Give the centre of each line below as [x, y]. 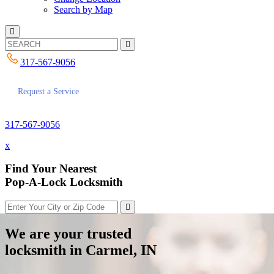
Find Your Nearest [51, 169]
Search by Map [83, 9]
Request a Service [48, 91]
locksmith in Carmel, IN [81, 250]
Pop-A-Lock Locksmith [64, 182]
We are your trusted [68, 234]
